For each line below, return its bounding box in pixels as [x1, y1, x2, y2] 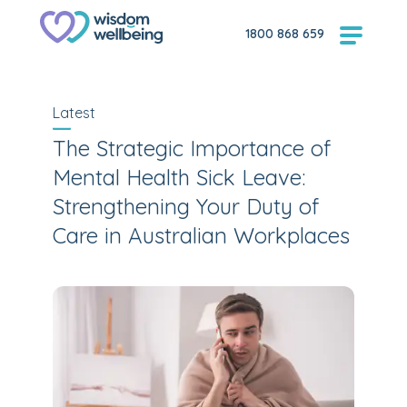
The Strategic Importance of [53, 134, 331, 162]
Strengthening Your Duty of [53, 193, 319, 220]
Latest [53, 104, 95, 122]
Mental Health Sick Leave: [53, 164, 305, 191]
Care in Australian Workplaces [53, 222, 350, 249]
